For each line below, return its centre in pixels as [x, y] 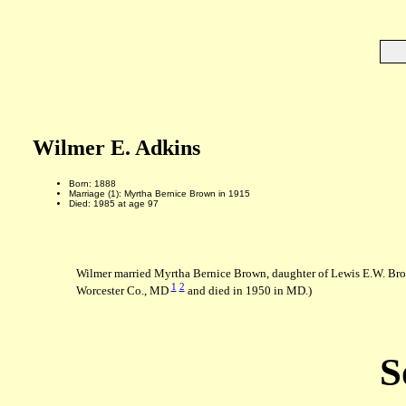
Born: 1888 [92, 183]
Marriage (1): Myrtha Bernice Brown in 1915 [159, 193]
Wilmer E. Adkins [116, 148]
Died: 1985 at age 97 [113, 203]
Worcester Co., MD [123, 291]
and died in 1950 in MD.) [248, 291]
